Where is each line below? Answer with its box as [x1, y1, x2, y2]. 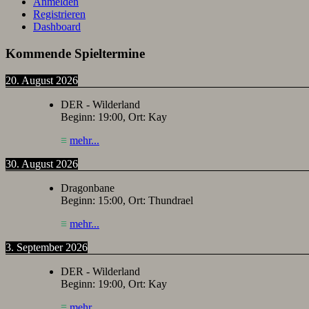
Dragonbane [61, 181, 114, 194]
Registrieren [33, 8, 86, 21]
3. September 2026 [6, 241, 88, 253]
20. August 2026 [6, 74, 78, 86]
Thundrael [148, 194, 193, 206]
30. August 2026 [6, 157, 78, 170]
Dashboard [33, 21, 81, 33]
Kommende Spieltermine [6, 46, 145, 61]
